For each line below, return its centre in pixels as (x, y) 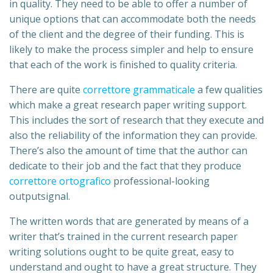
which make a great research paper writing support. (128, 105)
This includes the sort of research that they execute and (136, 120)
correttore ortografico (60, 181)
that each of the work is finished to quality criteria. (123, 65)
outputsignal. (40, 197)
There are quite (46, 90)
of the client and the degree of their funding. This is (127, 34)
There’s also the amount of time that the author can (128, 151)
